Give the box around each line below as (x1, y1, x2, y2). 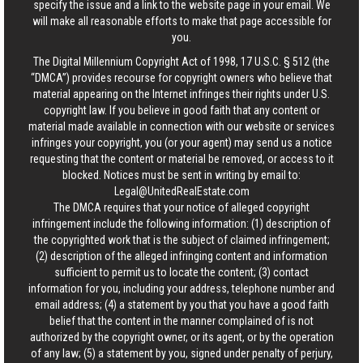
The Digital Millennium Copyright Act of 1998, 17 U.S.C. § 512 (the (33, 55, 330, 68)
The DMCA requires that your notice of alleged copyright (53, 201, 310, 214)
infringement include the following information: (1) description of (32, 217, 331, 230)
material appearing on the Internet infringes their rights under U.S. (33, 88, 330, 100)
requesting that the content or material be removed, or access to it (29, 152, 334, 165)
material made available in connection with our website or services (28, 120, 335, 133)
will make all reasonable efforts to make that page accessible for (32, 15, 331, 28)
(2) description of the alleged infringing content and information (36, 250, 327, 263)
